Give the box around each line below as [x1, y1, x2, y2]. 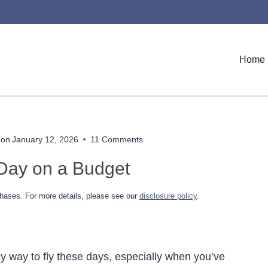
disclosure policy [139, 191, 197, 200]
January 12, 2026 [12, 134, 79, 144]
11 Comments [90, 134, 144, 144]
